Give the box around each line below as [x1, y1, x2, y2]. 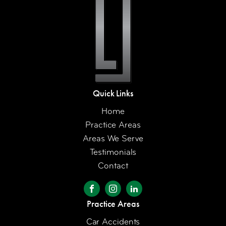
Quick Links [93, 87, 133, 99]
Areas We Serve [83, 133, 143, 144]
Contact [98, 160, 128, 171]
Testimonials [89, 146, 137, 157]
